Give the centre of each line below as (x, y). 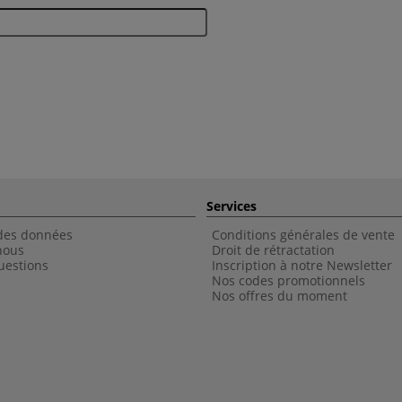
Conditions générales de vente (303, 235)
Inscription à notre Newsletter (302, 265)
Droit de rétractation (273, 250)
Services (232, 206)
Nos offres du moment (280, 296)
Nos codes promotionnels (288, 280)
